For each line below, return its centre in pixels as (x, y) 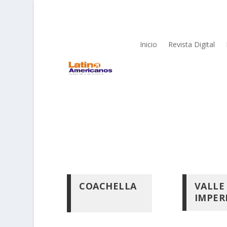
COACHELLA (108, 186)
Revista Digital (192, 44)
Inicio (149, 44)
